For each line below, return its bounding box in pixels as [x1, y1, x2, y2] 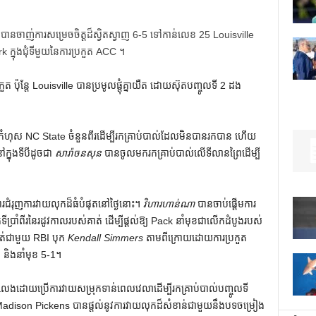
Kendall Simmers [67, 232, 143, 243]
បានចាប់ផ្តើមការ [194, 198, 256, 209]
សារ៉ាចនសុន [54, 147, 102, 159]
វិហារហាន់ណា [142, 198, 195, 209]
